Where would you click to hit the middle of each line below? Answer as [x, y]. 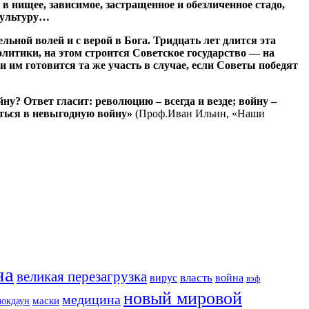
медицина [91, 299]
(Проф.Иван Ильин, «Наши [199, 113]
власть [196, 277]
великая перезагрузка [82, 276]
